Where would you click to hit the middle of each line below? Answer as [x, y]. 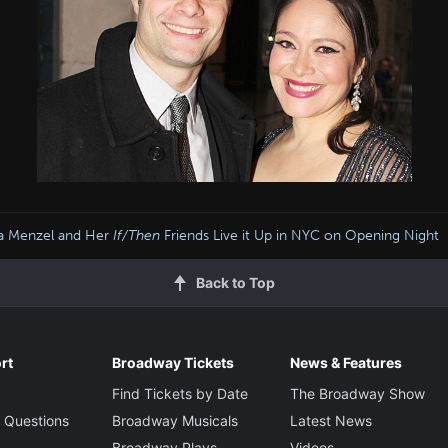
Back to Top [235, 282]
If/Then [136, 235]
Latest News [330, 420]
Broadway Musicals [174, 420]
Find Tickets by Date [179, 393]
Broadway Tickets [172, 362]
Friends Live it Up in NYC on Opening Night [299, 235]
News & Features [345, 362]
